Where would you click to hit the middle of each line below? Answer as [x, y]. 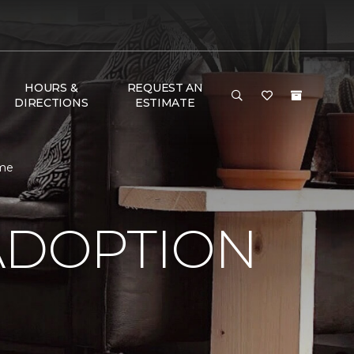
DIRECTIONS [51, 103]
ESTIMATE [165, 103]
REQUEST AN [165, 88]
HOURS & [51, 88]
